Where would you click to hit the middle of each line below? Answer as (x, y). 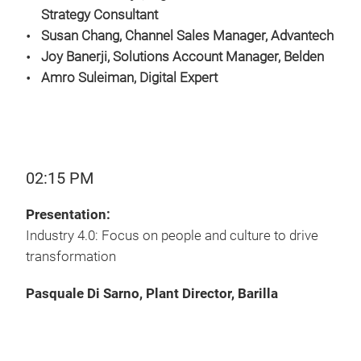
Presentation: (70, 215)
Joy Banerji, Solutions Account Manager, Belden (184, 57)
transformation (71, 257)
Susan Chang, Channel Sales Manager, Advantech (187, 36)
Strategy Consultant (100, 15)
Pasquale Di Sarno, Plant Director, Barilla (152, 294)
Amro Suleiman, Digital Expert (129, 78)
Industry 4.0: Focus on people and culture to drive (172, 236)
